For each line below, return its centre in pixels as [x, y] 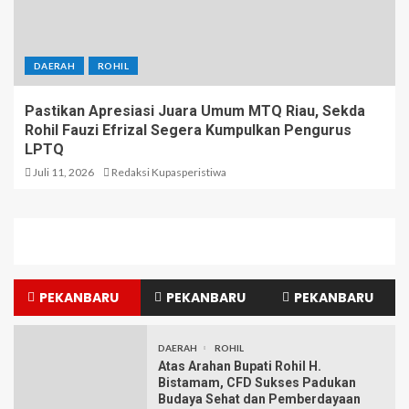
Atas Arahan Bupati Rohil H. [240, 367]
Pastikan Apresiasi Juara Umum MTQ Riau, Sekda [195, 111]
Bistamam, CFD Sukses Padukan [257, 383]
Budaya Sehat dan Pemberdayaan [259, 399]
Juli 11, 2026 [63, 173]
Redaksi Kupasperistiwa [169, 173]
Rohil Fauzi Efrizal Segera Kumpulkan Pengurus [188, 131]
